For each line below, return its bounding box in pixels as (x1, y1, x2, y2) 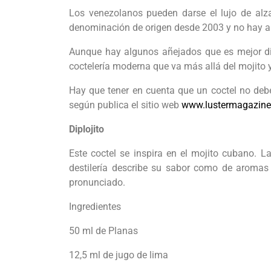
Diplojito (69, 123, 104, 135)
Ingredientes (69, 201, 121, 213)
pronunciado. (69, 177, 125, 189)
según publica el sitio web (69, 99, 181, 111)
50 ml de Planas (69, 225, 138, 237)
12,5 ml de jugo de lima (69, 249, 168, 261)
